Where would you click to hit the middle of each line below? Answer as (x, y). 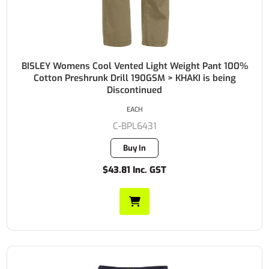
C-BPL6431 (134, 126)
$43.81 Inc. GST (134, 170)
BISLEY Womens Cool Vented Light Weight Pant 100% (134, 66)
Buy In (134, 148)
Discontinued (134, 90)
